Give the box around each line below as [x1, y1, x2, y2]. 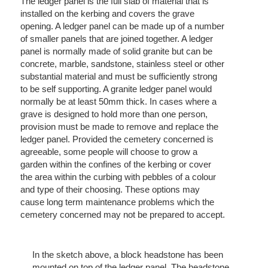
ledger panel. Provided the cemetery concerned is [20, 134, 214, 145]
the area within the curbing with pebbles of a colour [20, 172, 216, 182]
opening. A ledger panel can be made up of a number [20, 21, 224, 32]
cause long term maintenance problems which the [20, 197, 214, 208]
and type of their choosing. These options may [20, 184, 200, 195]
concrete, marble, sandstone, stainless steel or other [20, 59, 224, 69]
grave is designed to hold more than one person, [20, 109, 208, 120]
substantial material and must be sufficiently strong [20, 71, 217, 82]
